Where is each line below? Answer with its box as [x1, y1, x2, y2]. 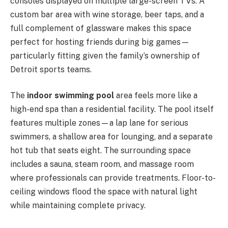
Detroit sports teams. [10, 64, 92, 74]
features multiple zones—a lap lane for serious [10, 118, 188, 128]
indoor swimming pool [27, 91, 114, 101]
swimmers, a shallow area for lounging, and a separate [10, 132, 213, 142]
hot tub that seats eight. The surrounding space [10, 146, 191, 156]
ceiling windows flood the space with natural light [10, 187, 197, 197]
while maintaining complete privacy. [10, 201, 146, 211]
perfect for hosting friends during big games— [10, 37, 190, 47]
